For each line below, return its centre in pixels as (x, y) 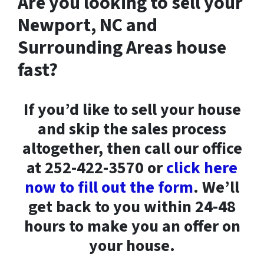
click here (202, 168)
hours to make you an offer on (132, 226)
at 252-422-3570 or (96, 168)
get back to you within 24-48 (132, 207)
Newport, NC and (88, 25)
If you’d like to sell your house (132, 110)
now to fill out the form (109, 187)
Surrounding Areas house (122, 48)
